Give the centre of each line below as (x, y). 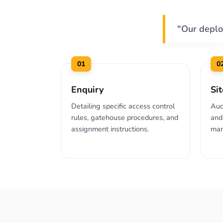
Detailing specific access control (123, 106)
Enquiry (87, 90)
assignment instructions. (110, 129)
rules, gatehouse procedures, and (125, 117)
